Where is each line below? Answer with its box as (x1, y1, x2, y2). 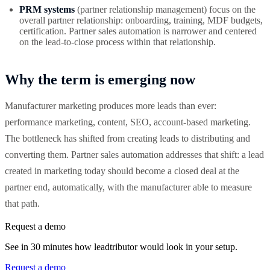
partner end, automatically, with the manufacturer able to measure (5, 182, 252, 193)
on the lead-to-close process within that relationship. (19, 37, 216, 48)
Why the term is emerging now (5, 72, 195, 88)
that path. (5, 198, 40, 209)
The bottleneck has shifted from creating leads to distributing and (5, 133, 250, 144)
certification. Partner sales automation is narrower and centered (19, 26, 257, 37)
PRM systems (19, 4, 75, 15)
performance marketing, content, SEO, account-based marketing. (5, 117, 251, 128)
